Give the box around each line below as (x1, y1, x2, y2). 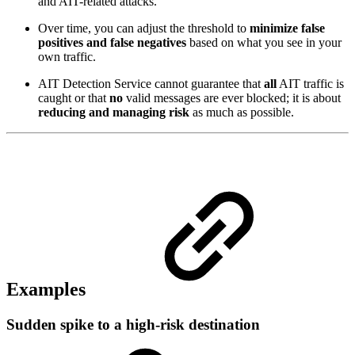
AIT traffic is (277, 76, 344, 90)
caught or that (38, 90, 109, 105)
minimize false (250, 21, 325, 35)
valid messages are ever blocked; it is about (123, 90, 341, 105)
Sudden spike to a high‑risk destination (6, 315, 260, 333)
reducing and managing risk (38, 105, 189, 119)
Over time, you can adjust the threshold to (38, 21, 250, 35)
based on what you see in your (186, 35, 342, 49)
